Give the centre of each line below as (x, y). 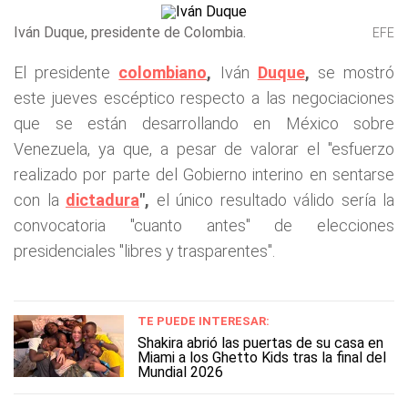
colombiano (163, 72)
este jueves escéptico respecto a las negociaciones (204, 98)
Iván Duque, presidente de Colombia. (130, 32)
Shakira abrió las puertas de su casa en (260, 343)
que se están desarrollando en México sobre (204, 123)
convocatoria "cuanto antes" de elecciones (204, 225)
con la (40, 200)
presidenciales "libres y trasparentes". (144, 251)
